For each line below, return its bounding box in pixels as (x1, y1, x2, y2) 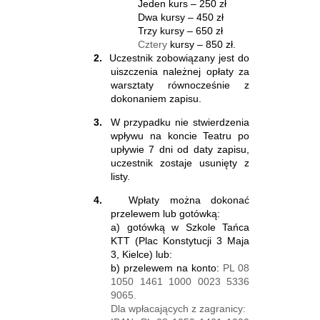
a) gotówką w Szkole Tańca (111, 221, 249, 233)
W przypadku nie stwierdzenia (110, 116, 249, 128)
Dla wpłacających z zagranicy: (111, 302, 246, 314)
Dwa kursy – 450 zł (138, 11, 224, 23)
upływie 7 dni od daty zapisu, (111, 143, 249, 155)
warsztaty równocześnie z (111, 79, 249, 91)
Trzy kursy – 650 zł (138, 24, 224, 36)
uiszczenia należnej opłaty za (111, 65, 249, 77)
